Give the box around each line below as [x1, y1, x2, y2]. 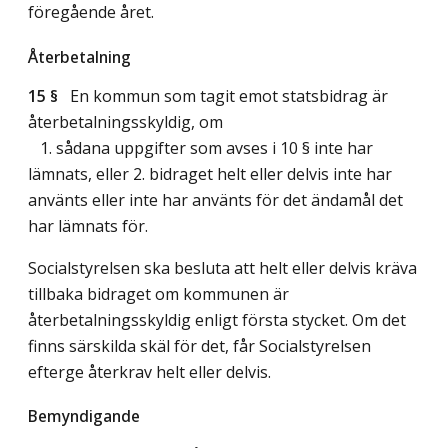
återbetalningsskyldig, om [28, 110, 223, 133]
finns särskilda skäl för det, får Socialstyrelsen [28, 334, 371, 357]
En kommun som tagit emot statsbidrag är [58, 84, 388, 107]
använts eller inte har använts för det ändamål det [28, 188, 403, 211]
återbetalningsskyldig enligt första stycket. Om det [28, 308, 406, 331]
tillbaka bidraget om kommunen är [28, 282, 289, 305]
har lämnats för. [28, 214, 148, 237]
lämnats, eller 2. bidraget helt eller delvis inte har [28, 162, 392, 185]
